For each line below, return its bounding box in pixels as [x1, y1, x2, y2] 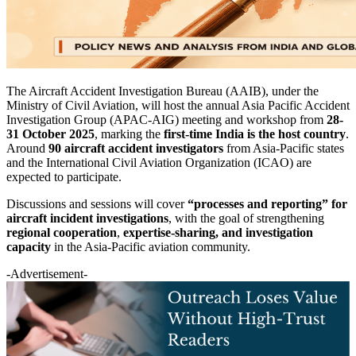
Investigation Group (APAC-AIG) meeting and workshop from [6, 112, 327, 126]
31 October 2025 [6, 126, 95, 141]
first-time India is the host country [164, 126, 346, 141]
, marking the [95, 126, 164, 141]
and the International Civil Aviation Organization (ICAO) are [6, 155, 311, 169]
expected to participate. [6, 169, 122, 184]
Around [6, 141, 48, 155]
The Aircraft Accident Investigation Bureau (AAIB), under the [6, 83, 319, 98]
